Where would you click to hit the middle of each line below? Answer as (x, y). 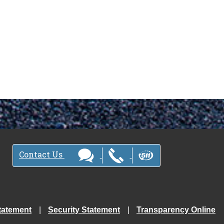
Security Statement (84, 209)
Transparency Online (176, 209)
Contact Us (41, 154)
